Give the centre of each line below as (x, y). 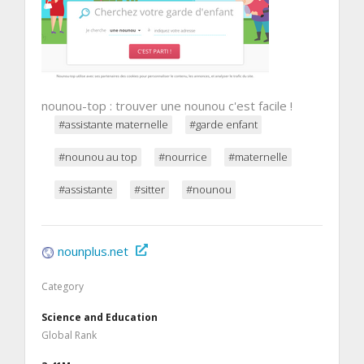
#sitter (149, 190)
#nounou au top (98, 157)
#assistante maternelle (113, 125)
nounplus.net (93, 251)
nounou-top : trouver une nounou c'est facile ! (167, 106)
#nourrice (183, 157)
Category (63, 287)
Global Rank (69, 336)
